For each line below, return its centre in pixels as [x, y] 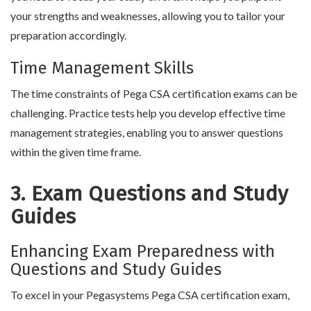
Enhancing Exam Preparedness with [143, 251]
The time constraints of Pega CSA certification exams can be [154, 93]
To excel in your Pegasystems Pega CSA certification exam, [150, 294]
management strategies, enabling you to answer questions [147, 132]
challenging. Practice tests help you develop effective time [148, 112]
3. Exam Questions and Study [149, 193]
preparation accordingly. [68, 35]
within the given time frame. [76, 151]
